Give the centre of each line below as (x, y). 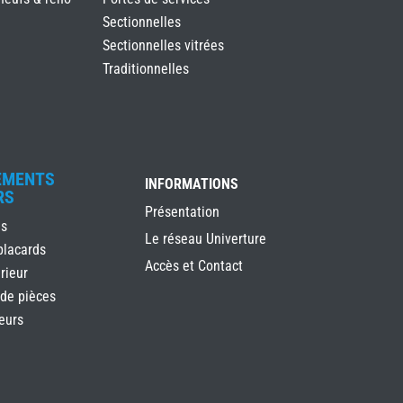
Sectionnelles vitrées (163, 45)
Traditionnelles (145, 68)
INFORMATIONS (192, 184)
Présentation (182, 211)
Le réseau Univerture (206, 238)
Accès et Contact (194, 265)
